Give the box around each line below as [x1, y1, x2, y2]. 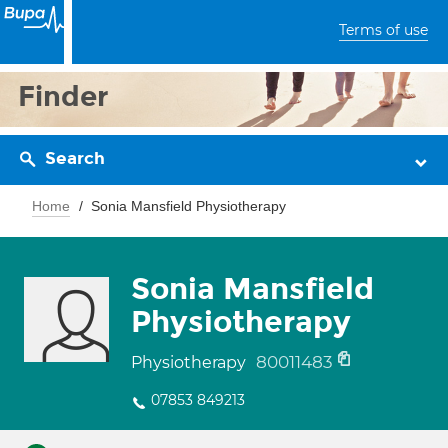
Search [45, 148, 105, 169]
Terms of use [339, 21, 428, 39]
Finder [18, 79, 109, 114]
